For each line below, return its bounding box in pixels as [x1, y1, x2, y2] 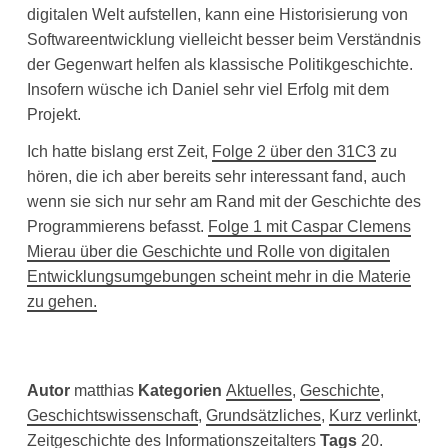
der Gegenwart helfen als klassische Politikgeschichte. [26, 55, 413, 73]
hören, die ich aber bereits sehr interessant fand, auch [26, 168, 406, 186]
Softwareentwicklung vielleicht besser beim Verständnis [26, 30, 421, 48]
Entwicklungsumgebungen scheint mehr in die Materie [26, 268, 411, 286]
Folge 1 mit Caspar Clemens [207, 218, 411, 236]
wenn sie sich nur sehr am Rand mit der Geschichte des [26, 193, 421, 211]
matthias [73, 381, 134, 399]
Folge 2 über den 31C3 [211, 143, 376, 161]
